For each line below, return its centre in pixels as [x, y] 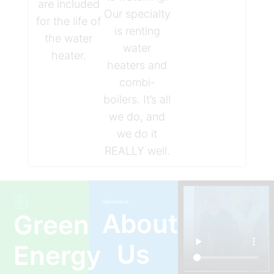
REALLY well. [137, 150]
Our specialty [137, 13]
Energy [57, 256]
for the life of [69, 21]
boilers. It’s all [137, 99]
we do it [137, 133]
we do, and [137, 116]
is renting [137, 31]
